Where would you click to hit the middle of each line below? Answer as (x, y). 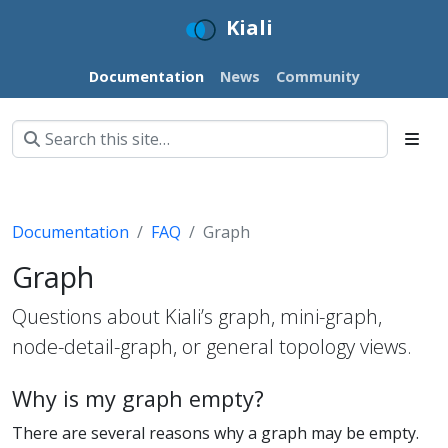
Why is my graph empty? (138, 398)
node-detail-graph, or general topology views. (212, 346)
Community (317, 76)
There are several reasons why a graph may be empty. (215, 432)
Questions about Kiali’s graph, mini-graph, (197, 316)
